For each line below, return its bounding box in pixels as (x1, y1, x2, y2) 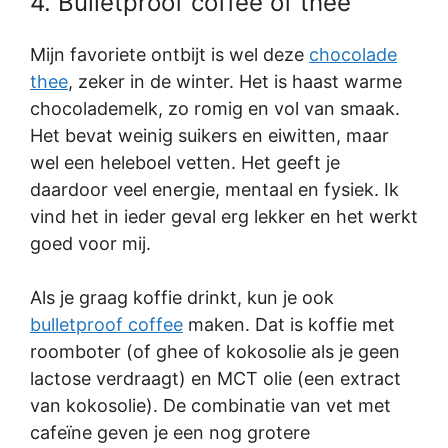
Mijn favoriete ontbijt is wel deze (30, 44, 309, 66)
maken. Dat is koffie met (183, 314, 395, 336)
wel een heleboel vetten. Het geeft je (30, 152, 340, 174)
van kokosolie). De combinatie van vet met (30, 395, 391, 417)
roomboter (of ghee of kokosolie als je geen (30, 341, 400, 363)
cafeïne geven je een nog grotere (30, 422, 310, 444)
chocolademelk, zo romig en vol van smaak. (30, 98, 400, 120)
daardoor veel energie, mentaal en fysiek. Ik (30, 179, 399, 201)
